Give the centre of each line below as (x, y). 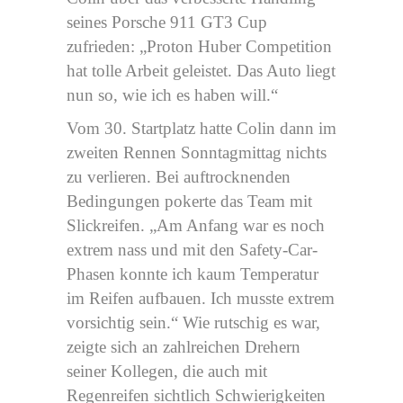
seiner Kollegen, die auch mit (167, 371)
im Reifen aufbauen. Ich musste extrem (201, 298)
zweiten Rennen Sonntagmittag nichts (197, 152)
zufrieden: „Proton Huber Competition (199, 46)
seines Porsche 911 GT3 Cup (167, 22)
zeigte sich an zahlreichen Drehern (184, 346)
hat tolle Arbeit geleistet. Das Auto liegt (201, 70)
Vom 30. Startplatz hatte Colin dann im (201, 128)
